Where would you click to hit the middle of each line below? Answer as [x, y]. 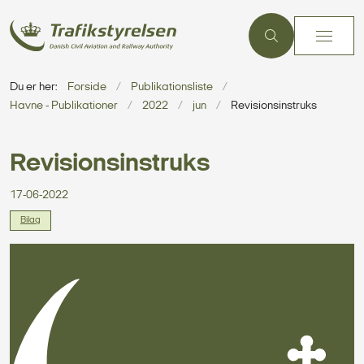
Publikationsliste [172, 87]
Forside [87, 87]
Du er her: [34, 87]
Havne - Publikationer [64, 106]
